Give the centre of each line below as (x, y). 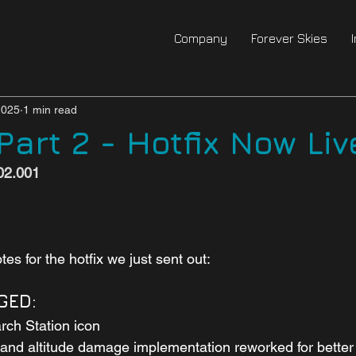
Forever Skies (289, 38)
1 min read (50, 109)
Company (201, 38)
